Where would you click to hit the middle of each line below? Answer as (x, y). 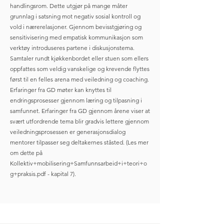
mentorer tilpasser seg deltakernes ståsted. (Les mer (79, 142)
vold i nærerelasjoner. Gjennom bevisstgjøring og (76, 27)
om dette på (26, 153)
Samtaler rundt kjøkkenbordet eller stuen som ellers (79, 58)
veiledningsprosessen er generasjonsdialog (68, 132)
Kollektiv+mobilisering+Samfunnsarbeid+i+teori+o (78, 163)
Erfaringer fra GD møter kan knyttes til (61, 90)
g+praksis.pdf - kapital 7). (43, 174)
